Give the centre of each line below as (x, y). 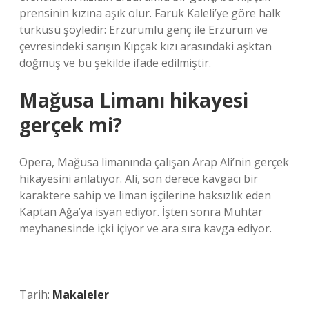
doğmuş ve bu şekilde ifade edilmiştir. (115, 63)
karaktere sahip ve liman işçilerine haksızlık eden (145, 195)
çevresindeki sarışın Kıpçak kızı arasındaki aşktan (146, 46)
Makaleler (81, 295)
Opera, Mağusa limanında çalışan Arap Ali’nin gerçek (154, 162)
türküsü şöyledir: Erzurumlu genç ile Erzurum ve (143, 30)
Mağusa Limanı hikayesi (134, 100)
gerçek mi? (71, 125)
